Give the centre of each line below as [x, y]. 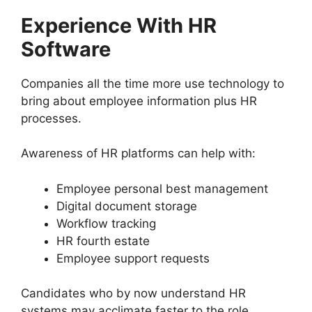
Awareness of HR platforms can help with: [138, 154]
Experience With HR [119, 25]
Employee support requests [133, 258]
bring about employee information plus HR [139, 101]
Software [66, 49]
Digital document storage [127, 206]
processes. [51, 118]
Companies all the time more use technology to [153, 83]
